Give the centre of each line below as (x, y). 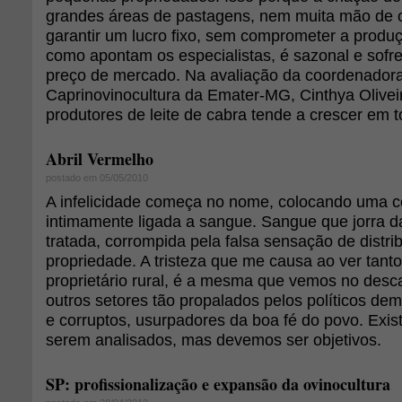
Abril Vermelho (100, 159)
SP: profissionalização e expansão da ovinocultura (218, 384)
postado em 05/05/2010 (97, 178)
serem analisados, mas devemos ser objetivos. (214, 340)
